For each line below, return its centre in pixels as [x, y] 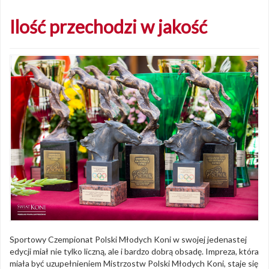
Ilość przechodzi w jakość [108, 27]
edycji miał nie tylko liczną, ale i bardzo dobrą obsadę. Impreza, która [134, 252]
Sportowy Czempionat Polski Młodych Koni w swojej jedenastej [128, 240]
